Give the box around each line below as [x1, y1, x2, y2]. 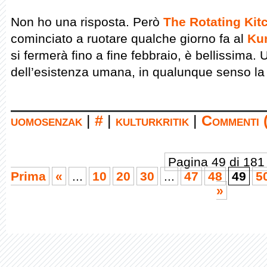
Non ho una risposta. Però [11, 15, 163, 29]
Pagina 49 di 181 [168, 155, 265, 169]
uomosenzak [11, 113, 82, 129]
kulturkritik [116, 113, 189, 129]
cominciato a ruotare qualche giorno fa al [11, 32, 247, 45]
